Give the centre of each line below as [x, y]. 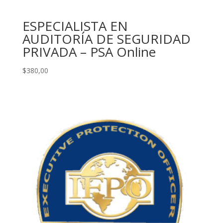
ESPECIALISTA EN [75, 26]
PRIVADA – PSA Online [89, 52]
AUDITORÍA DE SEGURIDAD [106, 39]
